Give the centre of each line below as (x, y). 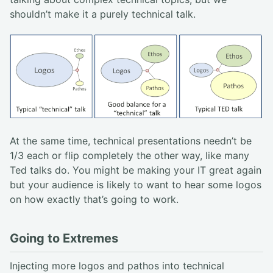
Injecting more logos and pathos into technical (117, 265)
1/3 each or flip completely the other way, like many (129, 155)
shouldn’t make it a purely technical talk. (103, 14)
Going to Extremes (64, 238)
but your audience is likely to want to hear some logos (136, 184)
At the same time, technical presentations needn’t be (131, 140)
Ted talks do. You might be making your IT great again (136, 170)
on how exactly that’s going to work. (94, 199)
